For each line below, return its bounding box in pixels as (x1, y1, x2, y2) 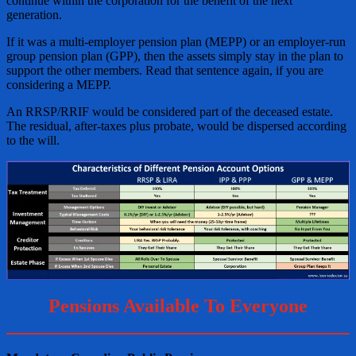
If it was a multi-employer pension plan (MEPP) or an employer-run (6, 35, 346, 49)
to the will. (6, 133, 60, 148)
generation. (6, 8, 62, 22)
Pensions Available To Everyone (48, 295, 308, 316)
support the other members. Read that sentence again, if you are (6, 64, 323, 78)
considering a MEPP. (6, 78, 111, 92)
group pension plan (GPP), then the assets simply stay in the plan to (6, 49, 343, 64)
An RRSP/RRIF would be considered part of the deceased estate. (6, 105, 333, 119)
